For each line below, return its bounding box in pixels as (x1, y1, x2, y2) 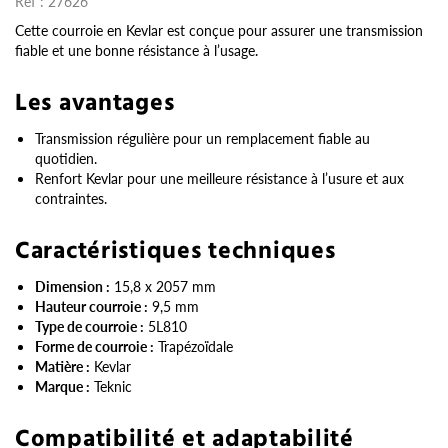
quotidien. (35, 147, 97, 168)
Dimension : (35, 275, 110, 296)
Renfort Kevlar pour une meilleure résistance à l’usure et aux (35, 167, 404, 188)
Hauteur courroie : (35, 295, 148, 316)
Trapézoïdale (154, 335, 233, 356)
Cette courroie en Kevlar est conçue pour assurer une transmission (15, 19, 423, 40)
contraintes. (35, 187, 107, 208)
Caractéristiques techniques (15, 239, 336, 264)
